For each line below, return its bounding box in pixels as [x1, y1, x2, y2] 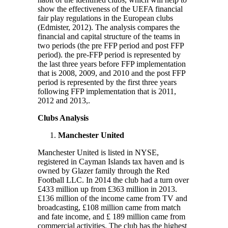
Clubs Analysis [38, 113, 89, 122]
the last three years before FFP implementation [38, 59, 186, 68]
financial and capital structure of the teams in [38, 32, 180, 41]
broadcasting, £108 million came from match [38, 203, 181, 212]
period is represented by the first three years [38, 77, 177, 87]
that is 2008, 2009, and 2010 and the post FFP [38, 68, 185, 77]
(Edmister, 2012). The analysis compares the [38, 22, 180, 32]
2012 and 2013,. [38, 96, 90, 105]
